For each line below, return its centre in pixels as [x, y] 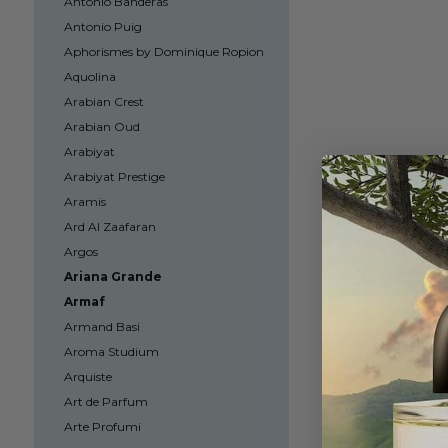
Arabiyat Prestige [114, 176]
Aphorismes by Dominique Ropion [163, 51]
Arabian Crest [103, 101]
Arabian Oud [101, 126]
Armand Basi [101, 326]
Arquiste [87, 376]
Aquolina [89, 76]
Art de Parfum [105, 401]
